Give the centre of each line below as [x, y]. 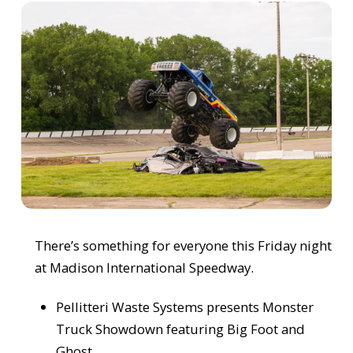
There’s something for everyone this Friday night [183, 246]
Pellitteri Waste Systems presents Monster [185, 307]
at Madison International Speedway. [144, 268]
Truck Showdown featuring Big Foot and [181, 329]
